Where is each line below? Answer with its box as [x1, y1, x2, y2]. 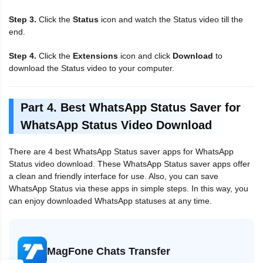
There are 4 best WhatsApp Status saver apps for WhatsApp [9, 146, 234, 156]
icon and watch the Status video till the [99, 14, 243, 24]
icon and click [118, 50, 173, 60]
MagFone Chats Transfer [47, 245, 170, 257]
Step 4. [9, 50, 36, 60]
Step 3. [9, 14, 36, 24]
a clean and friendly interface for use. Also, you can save [9, 171, 218, 181]
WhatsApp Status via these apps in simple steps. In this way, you [9, 183, 248, 193]
